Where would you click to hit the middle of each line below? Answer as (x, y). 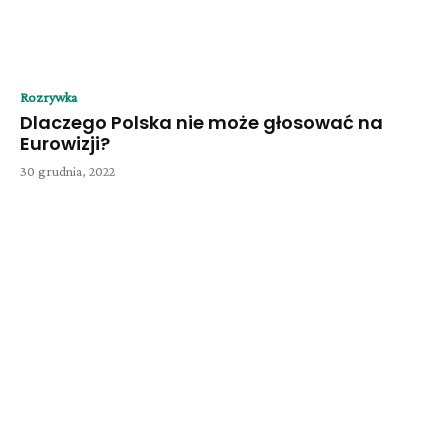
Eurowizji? (65, 144)
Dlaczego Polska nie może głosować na (201, 123)
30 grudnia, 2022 (67, 171)
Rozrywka (48, 97)
